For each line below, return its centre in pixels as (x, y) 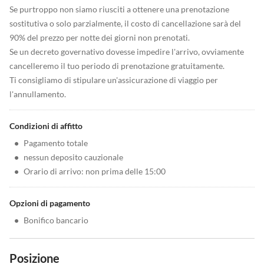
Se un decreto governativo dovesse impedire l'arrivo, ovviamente (127, 52)
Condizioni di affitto (46, 126)
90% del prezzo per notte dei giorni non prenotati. (100, 37)
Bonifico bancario (56, 220)
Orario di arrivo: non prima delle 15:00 (95, 171)
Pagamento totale (56, 143)
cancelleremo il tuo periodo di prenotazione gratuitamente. (117, 66)
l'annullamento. (38, 94)
